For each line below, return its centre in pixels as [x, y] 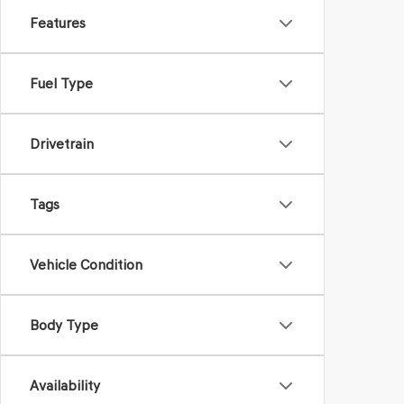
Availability [65, 386]
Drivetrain [62, 144]
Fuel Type [61, 83]
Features [58, 23]
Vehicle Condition [86, 265]
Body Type [64, 325]
